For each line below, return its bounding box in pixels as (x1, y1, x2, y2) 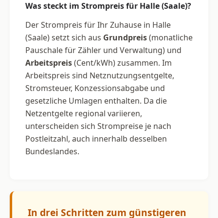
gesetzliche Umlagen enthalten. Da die (25, 95, 167, 106)
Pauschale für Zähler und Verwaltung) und (25, 44, 182, 55)
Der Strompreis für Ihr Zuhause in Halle (25, 19, 171, 30)
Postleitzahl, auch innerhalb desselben (25, 133, 167, 144)
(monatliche (147, 32, 193, 43)
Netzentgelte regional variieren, (25, 108, 142, 119)
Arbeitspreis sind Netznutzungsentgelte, (25, 70, 174, 81)
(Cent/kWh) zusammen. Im (72, 57, 172, 68)
